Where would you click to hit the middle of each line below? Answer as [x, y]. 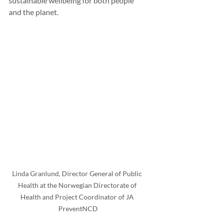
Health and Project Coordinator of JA [78, 197]
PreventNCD [78, 209]
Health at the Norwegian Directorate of [78, 185]
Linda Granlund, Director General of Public [78, 174]
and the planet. [34, 12]
